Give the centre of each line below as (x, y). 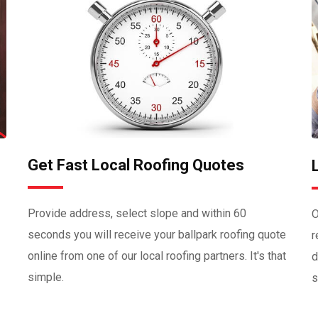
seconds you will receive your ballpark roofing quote (157, 235)
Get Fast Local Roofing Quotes (136, 165)
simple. (46, 278)
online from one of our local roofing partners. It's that (157, 256)
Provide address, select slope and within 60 (137, 214)
